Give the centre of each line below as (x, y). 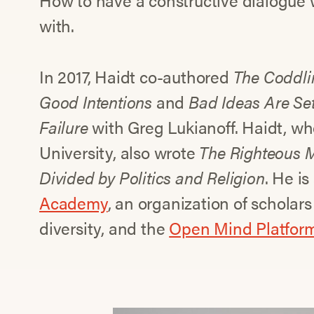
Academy (74, 203)
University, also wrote (120, 152)
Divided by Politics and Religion (152, 178)
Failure (64, 127)
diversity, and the (104, 228)
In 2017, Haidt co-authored (136, 77)
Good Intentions (96, 102)
